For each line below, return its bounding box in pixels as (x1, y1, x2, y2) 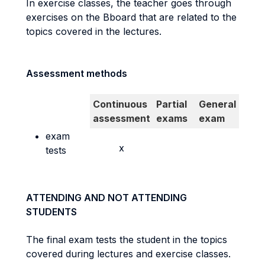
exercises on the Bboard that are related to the (26, 11, 237, 23)
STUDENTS (26, 206, 77, 218)
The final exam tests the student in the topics (26, 234, 227, 245)
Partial (156, 98, 187, 110)
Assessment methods (26, 67, 127, 79)
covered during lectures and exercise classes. (26, 248, 231, 260)
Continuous (93, 98, 147, 110)
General (199, 98, 236, 110)
